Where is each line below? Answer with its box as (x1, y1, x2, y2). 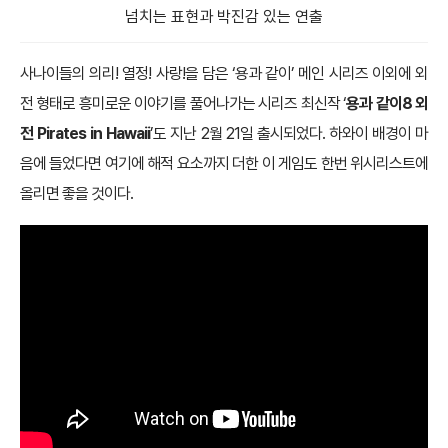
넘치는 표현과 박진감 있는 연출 (125, 7, 323, 27)
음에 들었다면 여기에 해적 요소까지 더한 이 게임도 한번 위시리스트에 (20, 154, 428, 174)
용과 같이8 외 (346, 94, 429, 114)
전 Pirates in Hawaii (20, 124, 151, 144)
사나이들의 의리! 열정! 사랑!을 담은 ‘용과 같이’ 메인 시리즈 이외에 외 (20, 64, 428, 84)
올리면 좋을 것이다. (20, 184, 133, 204)
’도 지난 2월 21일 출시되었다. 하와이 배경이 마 (150, 124, 429, 144)
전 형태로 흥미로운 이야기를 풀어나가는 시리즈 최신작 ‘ (20, 94, 347, 114)
